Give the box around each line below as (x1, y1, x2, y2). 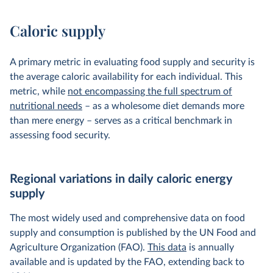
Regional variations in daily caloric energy (10, 173, 233, 185)
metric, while (10, 87, 68, 96)
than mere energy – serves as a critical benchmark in (10, 116, 232, 126)
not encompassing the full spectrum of (68, 87, 232, 96)
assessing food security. (10, 130, 110, 140)
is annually (186, 243, 234, 252)
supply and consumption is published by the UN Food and (10, 228, 256, 238)
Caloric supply (10, 21, 105, 40)
